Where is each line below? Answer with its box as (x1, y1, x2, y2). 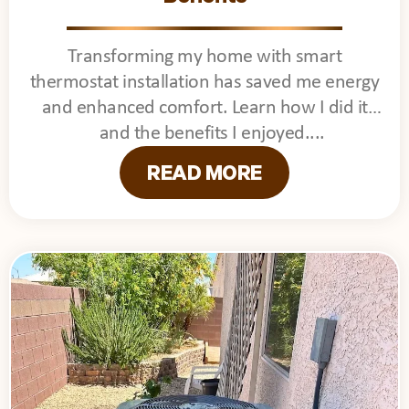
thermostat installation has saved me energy (29, 71, 380, 93)
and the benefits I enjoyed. (99, 122, 310, 144)
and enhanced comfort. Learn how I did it (41, 97, 368, 119)
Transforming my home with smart (67, 46, 342, 68)
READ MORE (147, 163, 262, 188)
